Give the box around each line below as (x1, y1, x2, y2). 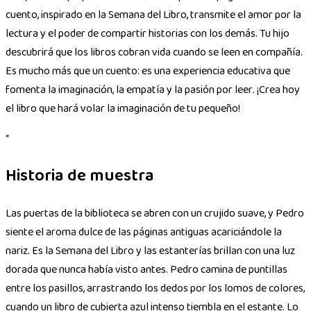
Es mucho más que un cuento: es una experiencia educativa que (6, 62, 290, 81)
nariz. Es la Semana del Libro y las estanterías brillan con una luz (6, 242, 295, 261)
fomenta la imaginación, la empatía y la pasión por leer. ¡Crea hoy (6, 81, 300, 100)
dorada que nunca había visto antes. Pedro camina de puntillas (6, 260, 287, 280)
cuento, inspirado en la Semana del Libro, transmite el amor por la (6, 6, 301, 25)
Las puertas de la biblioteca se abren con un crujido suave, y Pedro (6, 204, 304, 224)
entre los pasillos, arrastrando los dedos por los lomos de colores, (6, 279, 305, 299)
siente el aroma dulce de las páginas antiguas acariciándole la (6, 223, 282, 242)
